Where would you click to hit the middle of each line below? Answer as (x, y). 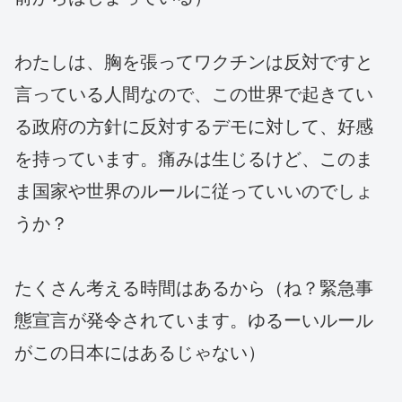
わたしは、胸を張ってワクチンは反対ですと (194, 62)
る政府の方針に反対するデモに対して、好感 (194, 127)
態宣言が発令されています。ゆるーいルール (194, 321)
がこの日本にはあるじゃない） (140, 353)
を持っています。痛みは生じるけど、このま (194, 159)
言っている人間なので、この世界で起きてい (194, 95)
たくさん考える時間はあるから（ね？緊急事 (194, 288)
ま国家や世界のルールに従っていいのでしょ (194, 192)
